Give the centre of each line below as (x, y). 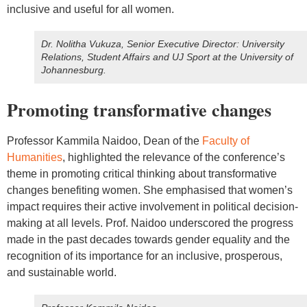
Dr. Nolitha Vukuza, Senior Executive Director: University (163, 44)
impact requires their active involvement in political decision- (152, 207)
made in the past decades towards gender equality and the (148, 240)
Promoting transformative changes (139, 110)
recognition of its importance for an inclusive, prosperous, (145, 256)
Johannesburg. (74, 70)
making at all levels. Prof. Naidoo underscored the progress (150, 223)
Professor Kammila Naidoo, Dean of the (105, 141)
